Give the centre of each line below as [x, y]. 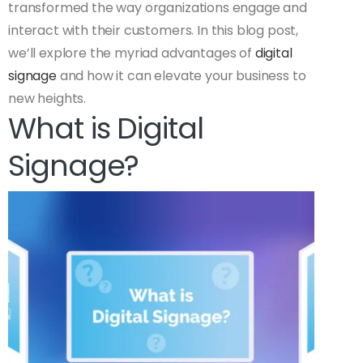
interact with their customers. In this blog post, [154, 31]
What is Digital [106, 129]
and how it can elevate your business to [181, 76]
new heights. [47, 99]
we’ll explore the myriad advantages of [132, 53]
